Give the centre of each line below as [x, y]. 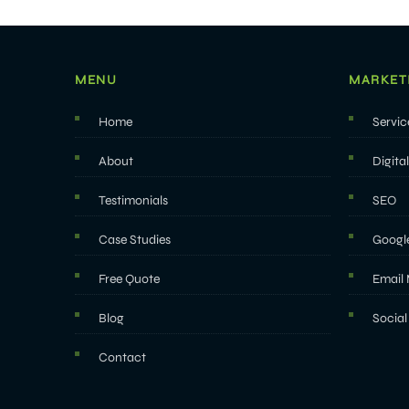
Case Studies [135, 240]
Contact [122, 357]
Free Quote [129, 279]
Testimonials [133, 200]
